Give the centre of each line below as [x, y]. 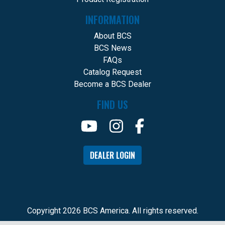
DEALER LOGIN [113, 155]
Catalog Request [113, 72]
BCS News [113, 48]
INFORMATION [113, 20]
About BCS [113, 36]
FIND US [113, 105]
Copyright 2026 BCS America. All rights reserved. [113, 211]
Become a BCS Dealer [113, 84]
